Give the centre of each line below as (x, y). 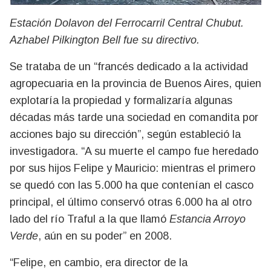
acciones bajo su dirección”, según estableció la (125, 134)
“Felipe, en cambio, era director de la (99, 262)
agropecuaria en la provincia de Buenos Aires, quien (135, 83)
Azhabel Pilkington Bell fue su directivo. (105, 40)
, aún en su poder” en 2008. (105, 236)
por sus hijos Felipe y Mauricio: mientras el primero (132, 168)
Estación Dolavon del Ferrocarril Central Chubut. (127, 23)
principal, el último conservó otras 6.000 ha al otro (131, 202)
